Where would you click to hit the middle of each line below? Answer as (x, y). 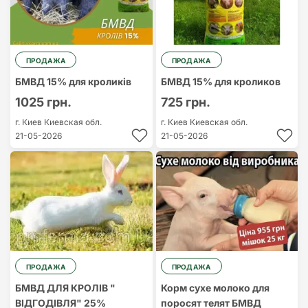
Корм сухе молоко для (215, 288)
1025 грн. (43, 102)
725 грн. (185, 102)
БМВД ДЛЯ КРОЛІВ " (65, 288)
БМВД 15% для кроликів (73, 81)
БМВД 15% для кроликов (220, 81)
